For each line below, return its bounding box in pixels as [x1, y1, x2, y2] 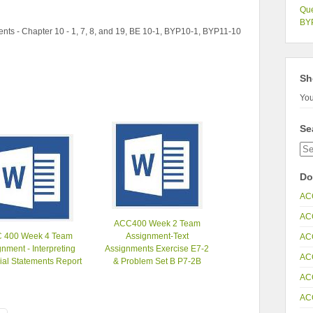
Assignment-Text [125, 231, 189, 241]
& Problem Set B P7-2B [112, 256, 201, 266]
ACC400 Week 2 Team [113, 219, 201, 228]
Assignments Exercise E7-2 [105, 244, 210, 254]
